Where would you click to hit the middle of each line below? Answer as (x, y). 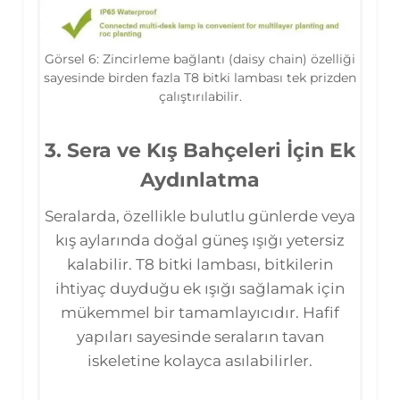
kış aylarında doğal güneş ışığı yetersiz (200, 240)
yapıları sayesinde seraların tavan (200, 336)
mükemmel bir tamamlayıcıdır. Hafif (200, 312)
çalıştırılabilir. (200, 96)
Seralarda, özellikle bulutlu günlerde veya (200, 216)
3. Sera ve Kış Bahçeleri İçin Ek (200, 150)
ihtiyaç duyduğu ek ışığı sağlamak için (200, 288)
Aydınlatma (200, 179)
